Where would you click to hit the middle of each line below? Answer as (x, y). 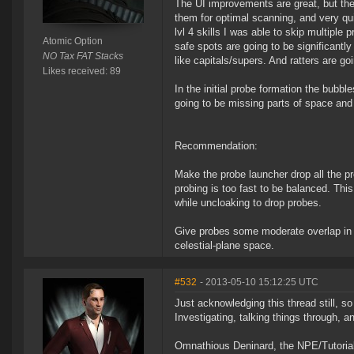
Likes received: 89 (81, 72)
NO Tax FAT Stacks (83, 56)
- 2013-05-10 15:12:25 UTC (259, 282)
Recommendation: (216, 146)
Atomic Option (72, 41)
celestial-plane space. (224, 246)
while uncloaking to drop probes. (248, 203)
